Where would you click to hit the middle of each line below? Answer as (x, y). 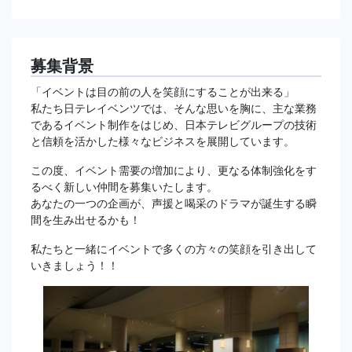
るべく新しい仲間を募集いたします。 (124, 187)
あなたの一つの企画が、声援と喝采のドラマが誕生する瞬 (174, 203)
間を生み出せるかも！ (86, 220)
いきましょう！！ (75, 265)
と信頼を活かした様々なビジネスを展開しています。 (163, 141)
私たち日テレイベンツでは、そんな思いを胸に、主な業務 (174, 108)
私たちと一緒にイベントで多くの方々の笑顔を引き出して (174, 249)
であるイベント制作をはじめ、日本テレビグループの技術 (174, 125)
